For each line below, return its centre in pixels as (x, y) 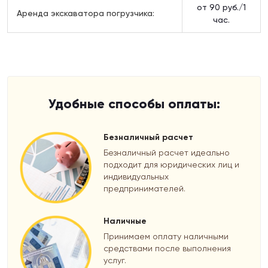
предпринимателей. (144, 188)
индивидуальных (136, 176)
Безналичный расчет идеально (167, 152)
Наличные (125, 221)
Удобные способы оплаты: (134, 103)
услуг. (115, 260)
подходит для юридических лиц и (171, 164)
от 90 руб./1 (221, 7)
